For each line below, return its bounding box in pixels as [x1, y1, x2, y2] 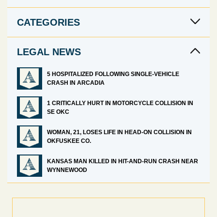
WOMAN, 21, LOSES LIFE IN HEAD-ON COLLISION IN [46, 129, 192, 136]
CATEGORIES [17, 17, 80, 28]
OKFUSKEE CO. [46, 138, 93, 144]
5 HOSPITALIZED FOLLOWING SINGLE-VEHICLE [46, 71, 179, 77]
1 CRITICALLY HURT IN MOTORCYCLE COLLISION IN [46, 100, 193, 107]
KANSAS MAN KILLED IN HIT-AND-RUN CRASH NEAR [46, 158, 198, 165]
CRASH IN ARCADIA [46, 79, 106, 86]
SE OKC [46, 108, 69, 115]
